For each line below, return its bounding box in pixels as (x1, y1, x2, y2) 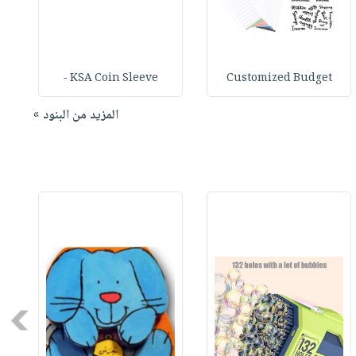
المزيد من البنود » (33, 105, 118, 127)
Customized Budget (226, 69, 332, 89)
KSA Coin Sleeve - (70, 69, 159, 89)
